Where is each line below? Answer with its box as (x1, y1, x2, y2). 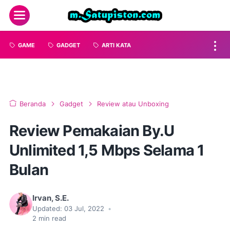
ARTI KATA (102, 42, 131, 49)
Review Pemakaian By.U (9, 122, 175, 140)
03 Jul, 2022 (64, 205, 106, 213)
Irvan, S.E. (32, 194, 69, 203)
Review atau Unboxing (97, 100, 169, 108)
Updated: (32, 205, 62, 213)
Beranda (20, 100, 46, 108)
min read (36, 215, 66, 222)
